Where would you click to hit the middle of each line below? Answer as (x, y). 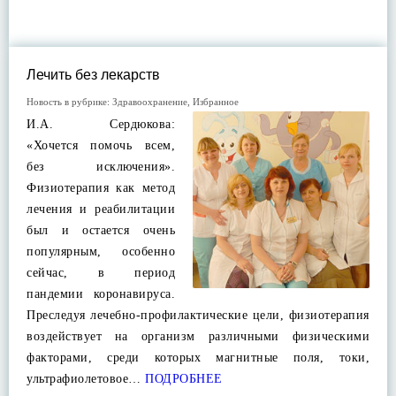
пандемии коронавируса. (101, 294)
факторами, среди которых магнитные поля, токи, (198, 358)
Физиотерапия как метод (101, 188)
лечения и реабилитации (101, 209)
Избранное (216, 102)
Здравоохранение (150, 102)
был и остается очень (101, 230)
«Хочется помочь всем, (101, 145)
